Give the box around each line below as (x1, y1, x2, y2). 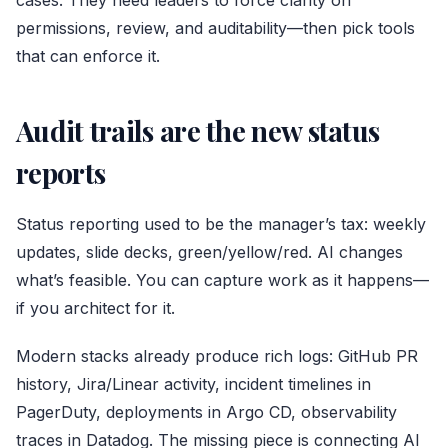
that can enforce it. (16, 46, 160, 67)
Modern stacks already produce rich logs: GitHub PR (16, 346, 418, 367)
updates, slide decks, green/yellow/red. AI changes (16, 242, 403, 263)
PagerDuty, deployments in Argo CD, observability (16, 402, 397, 423)
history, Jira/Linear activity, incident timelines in (16, 374, 371, 395)
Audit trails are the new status (16, 112, 380, 150)
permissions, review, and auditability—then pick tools (16, 18, 415, 39)
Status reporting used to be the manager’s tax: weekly (16, 214, 426, 235)
